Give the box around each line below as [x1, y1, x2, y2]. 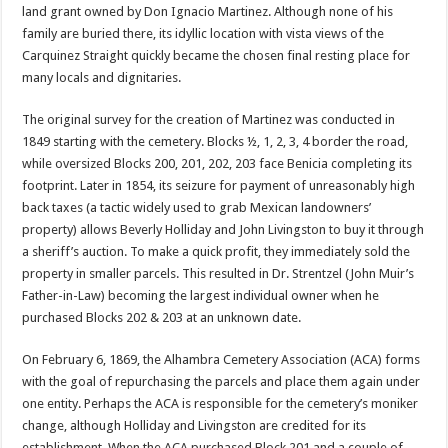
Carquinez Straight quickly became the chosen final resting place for [22, 48, 411, 63]
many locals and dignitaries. [22, 70, 182, 85]
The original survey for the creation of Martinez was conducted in [22, 112, 396, 127]
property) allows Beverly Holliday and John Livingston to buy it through [22, 222, 425, 237]
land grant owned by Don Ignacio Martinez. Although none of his [22, 4, 394, 19]
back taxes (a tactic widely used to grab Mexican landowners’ [22, 200, 372, 215]
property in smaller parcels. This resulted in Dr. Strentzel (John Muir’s [22, 266, 415, 281]
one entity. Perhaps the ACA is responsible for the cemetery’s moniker [22, 396, 419, 411]
